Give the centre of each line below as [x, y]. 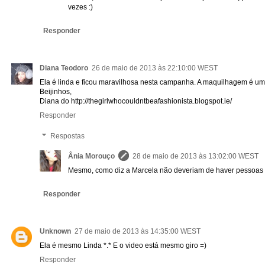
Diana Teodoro [64, 68]
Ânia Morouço [91, 156]
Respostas [68, 136]
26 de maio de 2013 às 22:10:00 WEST [155, 68]
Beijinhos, [56, 92]
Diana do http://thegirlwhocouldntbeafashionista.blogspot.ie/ [136, 101]
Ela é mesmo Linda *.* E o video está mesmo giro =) [123, 246]
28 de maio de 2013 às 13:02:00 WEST [195, 156]
